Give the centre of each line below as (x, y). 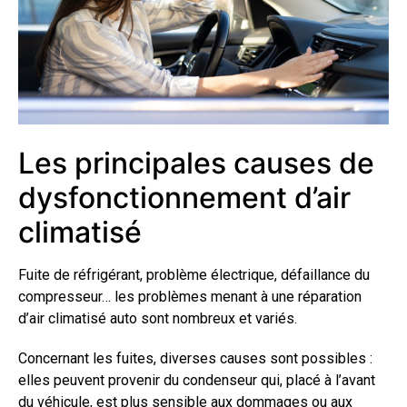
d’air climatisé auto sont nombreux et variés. (158, 318)
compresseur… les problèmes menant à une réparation (190, 296)
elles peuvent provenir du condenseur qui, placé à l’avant (197, 380)
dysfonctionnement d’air (184, 197)
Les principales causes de (196, 163)
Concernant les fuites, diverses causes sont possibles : (195, 358)
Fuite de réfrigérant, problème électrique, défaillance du (194, 274)
